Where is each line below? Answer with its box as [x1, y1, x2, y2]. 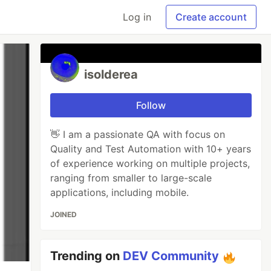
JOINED [50, 210, 77, 219]
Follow [136, 99, 166, 111]
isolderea [84, 67, 139, 82]
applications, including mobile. [50, 186, 189, 198]
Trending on [50, 249, 123, 263]
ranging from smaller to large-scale [50, 172, 212, 184]
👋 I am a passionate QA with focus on [50, 128, 226, 140]
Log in [123, 11, 151, 23]
